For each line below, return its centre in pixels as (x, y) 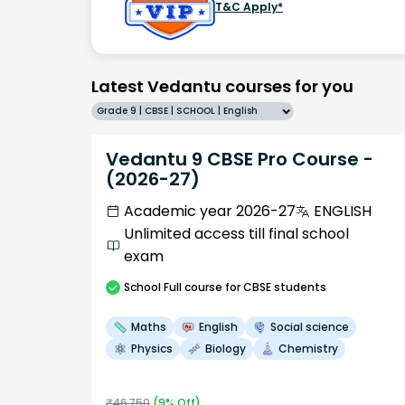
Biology (226, 349)
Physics (152, 349)
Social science (310, 327)
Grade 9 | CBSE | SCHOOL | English (177, 111)
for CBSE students (274, 287)
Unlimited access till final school (236, 234)
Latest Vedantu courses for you (222, 87)
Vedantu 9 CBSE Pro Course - (240, 160)
